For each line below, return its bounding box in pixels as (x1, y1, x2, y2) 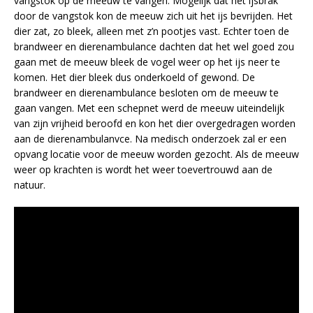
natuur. (14, 177, 45, 191)
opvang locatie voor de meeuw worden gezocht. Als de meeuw (14, 147, 299, 161)
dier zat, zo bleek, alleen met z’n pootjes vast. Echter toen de (14, 24, 289, 38)
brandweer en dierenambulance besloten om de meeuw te (14, 85, 279, 99)
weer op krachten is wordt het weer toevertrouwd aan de (14, 162, 272, 176)
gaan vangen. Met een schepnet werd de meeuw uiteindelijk (14, 101, 284, 115)
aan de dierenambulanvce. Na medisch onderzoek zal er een (14, 131, 286, 145)
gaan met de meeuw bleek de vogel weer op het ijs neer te (14, 54, 280, 68)
